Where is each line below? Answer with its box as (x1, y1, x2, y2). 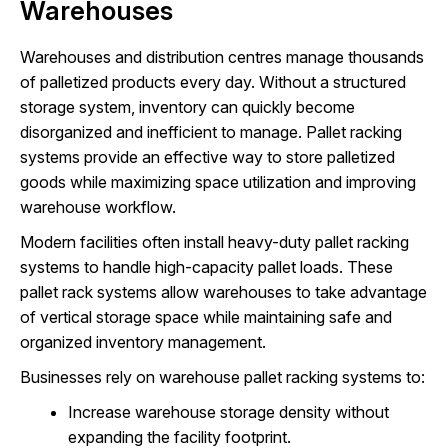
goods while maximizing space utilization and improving (20, 171, 416, 192)
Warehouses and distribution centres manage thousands (20, 46, 424, 67)
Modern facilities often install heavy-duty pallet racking (20, 231, 409, 252)
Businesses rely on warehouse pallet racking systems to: (20, 366, 425, 387)
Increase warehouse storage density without (68, 401, 389, 422)
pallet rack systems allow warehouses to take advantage (20, 281, 427, 302)
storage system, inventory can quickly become (20, 96, 355, 117)
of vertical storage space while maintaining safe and (20, 306, 392, 327)
